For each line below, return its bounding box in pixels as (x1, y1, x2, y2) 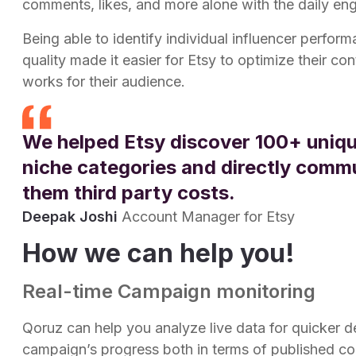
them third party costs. (22, 180, 235, 204)
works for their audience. (22, 72, 185, 90)
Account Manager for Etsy (122, 207, 295, 225)
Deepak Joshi (22, 207, 118, 225)
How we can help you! (22, 237, 295, 269)
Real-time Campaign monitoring (22, 279, 315, 303)
